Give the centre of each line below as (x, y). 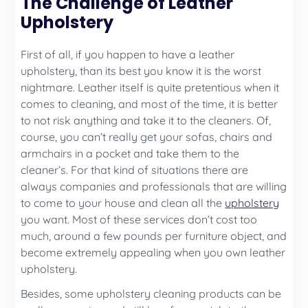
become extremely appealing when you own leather (153, 252)
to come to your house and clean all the (123, 202)
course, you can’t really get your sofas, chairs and (147, 136)
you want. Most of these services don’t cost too (139, 219)
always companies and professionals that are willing (154, 186)
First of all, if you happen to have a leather (128, 54)
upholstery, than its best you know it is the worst (141, 70)
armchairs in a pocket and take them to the (130, 153)
